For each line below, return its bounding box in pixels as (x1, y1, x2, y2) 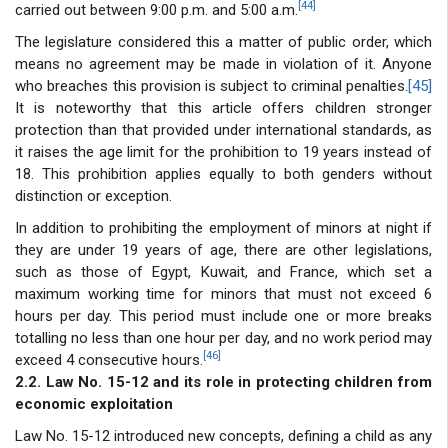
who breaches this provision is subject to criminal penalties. (15, 76, 408, 95)
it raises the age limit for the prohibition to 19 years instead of (15, 142, 432, 161)
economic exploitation (15, 394, 173, 413)
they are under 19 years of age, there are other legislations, (15, 240, 432, 259)
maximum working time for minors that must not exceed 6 (15, 284, 432, 303)
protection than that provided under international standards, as (15, 120, 432, 139)
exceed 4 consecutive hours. (15, 350, 203, 369)
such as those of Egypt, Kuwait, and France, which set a (15, 262, 432, 281)
